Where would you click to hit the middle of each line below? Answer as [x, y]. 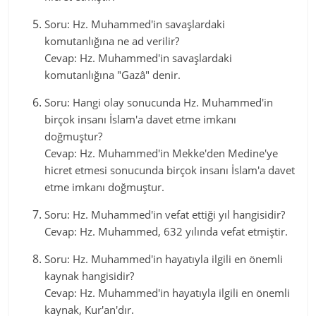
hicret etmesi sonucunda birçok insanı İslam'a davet [170, 170]
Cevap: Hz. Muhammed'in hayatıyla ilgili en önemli [168, 293]
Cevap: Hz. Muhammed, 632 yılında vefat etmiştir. [166, 231]
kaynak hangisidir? [90, 276]
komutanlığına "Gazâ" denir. [113, 75]
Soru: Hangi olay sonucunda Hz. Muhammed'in [159, 102]
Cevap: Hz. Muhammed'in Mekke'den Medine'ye [162, 153]
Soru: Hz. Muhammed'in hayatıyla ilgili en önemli [164, 259]
